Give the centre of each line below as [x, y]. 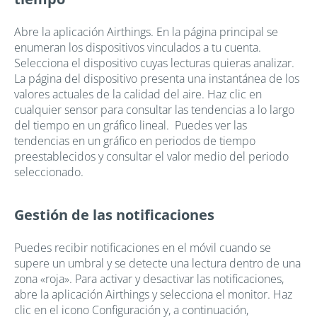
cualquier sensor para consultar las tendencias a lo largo [154, 109]
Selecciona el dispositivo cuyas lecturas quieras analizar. [154, 63]
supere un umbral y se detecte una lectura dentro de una [157, 263]
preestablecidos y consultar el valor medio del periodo [151, 156]
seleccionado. [49, 172]
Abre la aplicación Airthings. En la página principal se [146, 31]
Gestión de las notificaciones [114, 214]
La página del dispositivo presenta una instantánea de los [157, 78]
